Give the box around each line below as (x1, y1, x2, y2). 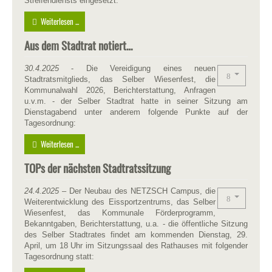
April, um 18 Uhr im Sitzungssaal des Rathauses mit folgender (24, 240, 248, 250)
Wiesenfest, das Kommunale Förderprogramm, (24, 208, 216, 217)
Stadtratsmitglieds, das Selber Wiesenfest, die (24, 74, 216, 84)
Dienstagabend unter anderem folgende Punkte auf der (24, 107, 248, 117)
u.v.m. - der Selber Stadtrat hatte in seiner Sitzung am (24, 96, 248, 106)
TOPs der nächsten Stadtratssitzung (24, 159, 171, 176)
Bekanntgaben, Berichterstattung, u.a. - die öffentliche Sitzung (24, 219, 248, 228)
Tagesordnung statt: (24, 251, 94, 261)
